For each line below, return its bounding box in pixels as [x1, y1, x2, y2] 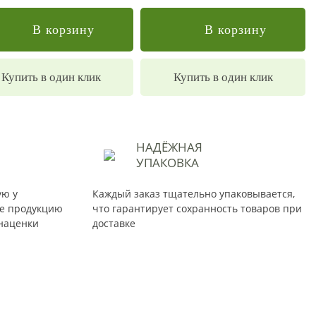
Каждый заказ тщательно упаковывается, [92, 187, 295, 200]
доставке [92, 217, 135, 230]
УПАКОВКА [136, 154, 199, 171]
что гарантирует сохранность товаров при [92, 202, 302, 215]
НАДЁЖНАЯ [136, 139, 202, 155]
